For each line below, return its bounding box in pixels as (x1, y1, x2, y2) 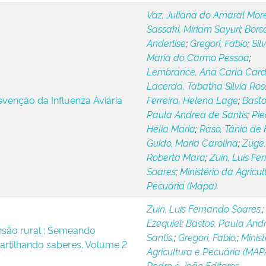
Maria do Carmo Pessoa (146, 50, 249, 64)
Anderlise (146, 36, 186, 49)
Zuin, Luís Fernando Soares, (146, 202, 262, 215)
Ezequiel (146, 216, 182, 229)
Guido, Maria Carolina (146, 136, 238, 149)
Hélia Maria (146, 122, 195, 135)
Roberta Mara (146, 150, 205, 163)
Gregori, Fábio (189, 36, 248, 49)
